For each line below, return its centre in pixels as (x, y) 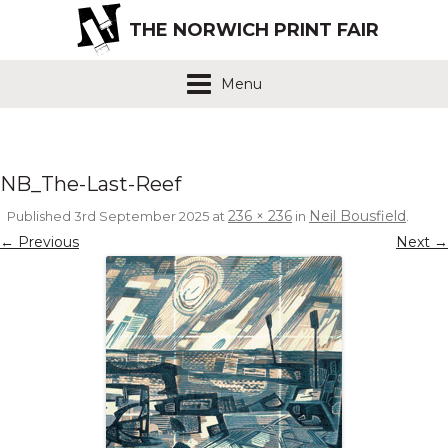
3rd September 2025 (141, 216)
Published (40, 216)
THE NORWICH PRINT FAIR (254, 29)
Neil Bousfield (357, 216)
